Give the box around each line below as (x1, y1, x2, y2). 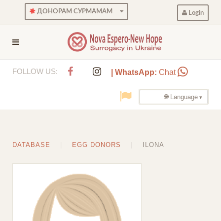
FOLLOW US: (12, 67, 58, 75)
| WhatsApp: (111, 68, 157, 76)
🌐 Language (164, 93, 198, 101)
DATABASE (12, 141, 50, 148)
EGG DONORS (72, 141, 121, 148)
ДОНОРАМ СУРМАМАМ (36, 8, 112, 15)
